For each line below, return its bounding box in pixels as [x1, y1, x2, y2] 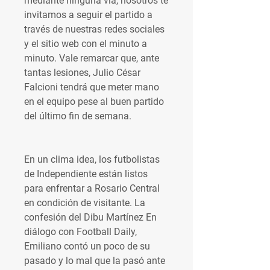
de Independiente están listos [24, 168, 148, 180]
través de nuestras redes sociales [24, 24, 165, 35]
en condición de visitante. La [24, 197, 145, 209]
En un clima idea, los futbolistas [24, 154, 160, 165]
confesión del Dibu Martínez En [24, 212, 157, 223]
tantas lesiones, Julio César [24, 67, 140, 78]
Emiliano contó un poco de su [24, 240, 150, 252]
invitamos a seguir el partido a [24, 9, 152, 20]
